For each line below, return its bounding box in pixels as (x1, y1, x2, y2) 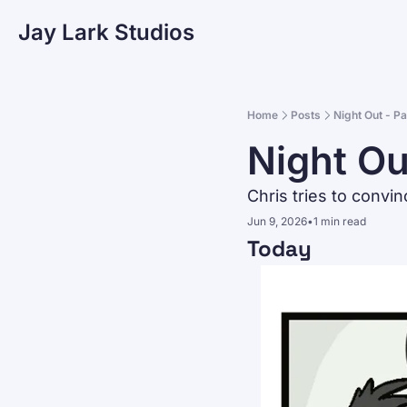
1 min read (313, 213, 366, 228)
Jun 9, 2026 (247, 213, 307, 228)
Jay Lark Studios (18, 19, 194, 45)
